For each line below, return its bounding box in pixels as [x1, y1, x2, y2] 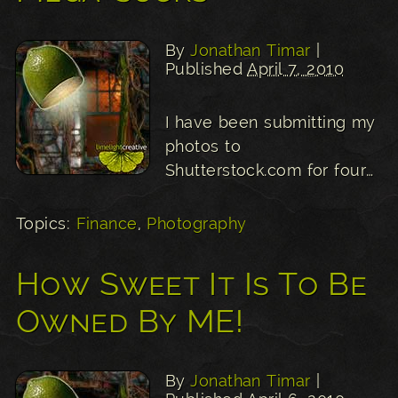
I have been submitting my [165, 112, 376, 131]
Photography [147, 213, 247, 233]
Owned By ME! [16, 301, 244, 339]
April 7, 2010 [247, 59, 345, 78]
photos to [165, 136, 241, 155]
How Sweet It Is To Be [16, 264, 367, 302]
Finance [76, 213, 138, 233]
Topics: [16, 213, 76, 233]
